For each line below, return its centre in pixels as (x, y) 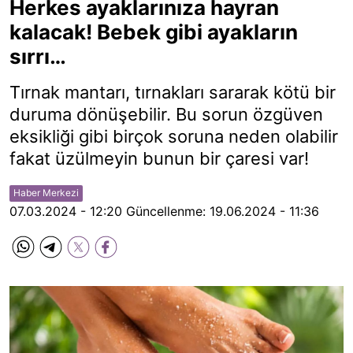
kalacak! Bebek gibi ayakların (154, 32)
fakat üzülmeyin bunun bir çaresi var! (159, 158)
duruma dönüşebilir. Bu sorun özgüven (166, 114)
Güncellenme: (166, 211)
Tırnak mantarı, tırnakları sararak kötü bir (173, 92)
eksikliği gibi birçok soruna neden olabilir (174, 136)
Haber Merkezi (46, 193)
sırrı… (38, 56)
